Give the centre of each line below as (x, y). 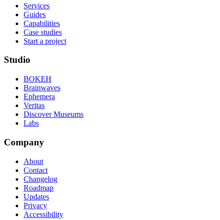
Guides (35, 14)
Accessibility (43, 214)
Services (37, 5)
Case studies (43, 32)
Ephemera (39, 97)
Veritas (34, 106)
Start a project (45, 41)
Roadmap (39, 188)
